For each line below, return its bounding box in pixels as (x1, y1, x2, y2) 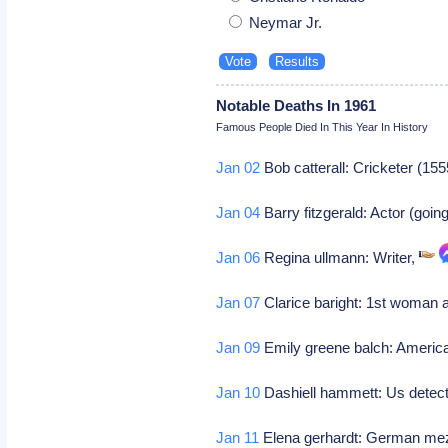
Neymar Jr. (245, 13, 323, 31)
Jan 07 (216, 293, 261, 311)
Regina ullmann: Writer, (260, 248, 420, 266)
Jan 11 (216, 428, 260, 446)
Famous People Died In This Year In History (216, 120, 429, 133)
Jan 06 (216, 248, 261, 266)
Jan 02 (216, 158, 261, 176)
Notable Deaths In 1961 (216, 96, 377, 114)
